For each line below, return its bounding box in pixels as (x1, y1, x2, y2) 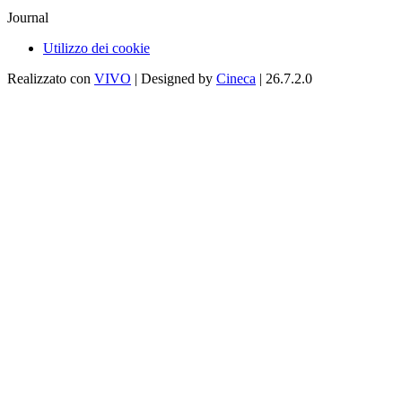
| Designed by (131, 71, 216, 87)
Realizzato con (7, 71, 94, 87)
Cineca (216, 71, 256, 87)
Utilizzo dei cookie (43, 40, 150, 57)
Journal (7, 10, 48, 26)
